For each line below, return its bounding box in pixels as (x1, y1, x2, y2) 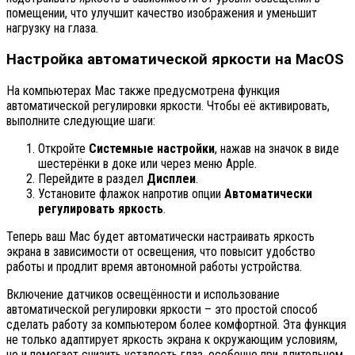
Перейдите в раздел (38, 170, 147, 186)
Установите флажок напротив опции (38, 185, 224, 201)
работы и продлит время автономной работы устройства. (6, 258, 302, 274)
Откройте (38, 140, 89, 156)
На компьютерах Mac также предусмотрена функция (6, 82, 280, 98)
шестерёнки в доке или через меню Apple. (38, 155, 257, 171)
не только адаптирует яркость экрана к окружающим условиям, (6, 331, 338, 347)
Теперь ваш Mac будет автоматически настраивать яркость (6, 228, 315, 244)
